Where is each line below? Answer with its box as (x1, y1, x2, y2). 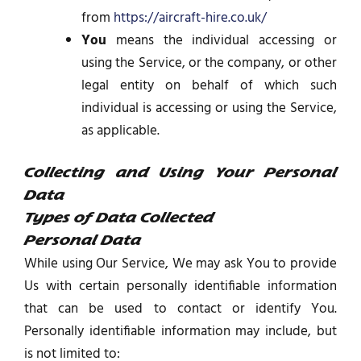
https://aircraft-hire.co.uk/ (114, 6, 267, 29)
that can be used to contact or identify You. (24, 298, 337, 321)
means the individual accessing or (106, 29, 337, 52)
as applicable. (81, 119, 160, 142)
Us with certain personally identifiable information (24, 276, 337, 298)
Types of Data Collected (24, 212, 214, 226)
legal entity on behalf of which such (81, 74, 337, 97)
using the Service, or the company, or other (81, 52, 337, 74)
